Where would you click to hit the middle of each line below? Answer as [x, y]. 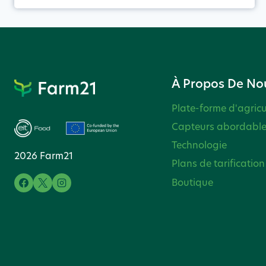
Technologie [199, 145]
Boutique [193, 182]
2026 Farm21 [44, 156]
